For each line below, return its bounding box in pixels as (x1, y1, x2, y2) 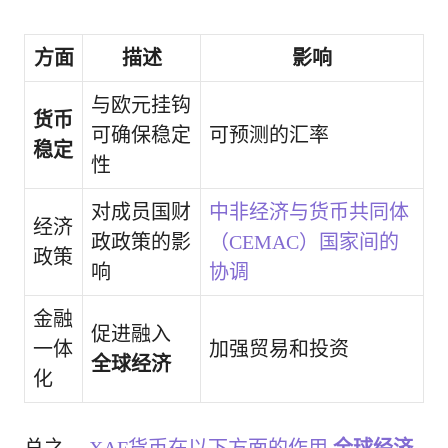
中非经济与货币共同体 (209, 200, 409, 223)
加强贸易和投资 (209, 337, 349, 360)
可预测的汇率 (209, 123, 329, 146)
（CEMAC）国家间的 (209, 230, 399, 253)
